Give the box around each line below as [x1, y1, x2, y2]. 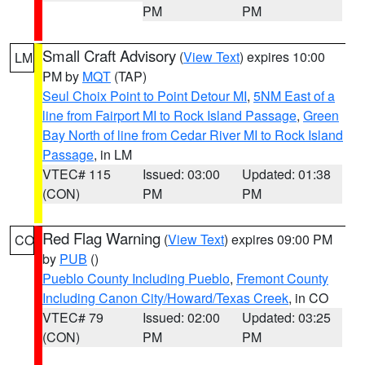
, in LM [94, 145, 132, 164]
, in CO [288, 288, 328, 307]
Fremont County [236, 269, 328, 288]
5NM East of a [253, 86, 335, 105]
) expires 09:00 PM [224, 230, 332, 248]
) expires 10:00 [240, 47, 325, 66]
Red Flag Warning [42, 227, 161, 248]
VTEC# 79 [42, 308, 103, 327]
